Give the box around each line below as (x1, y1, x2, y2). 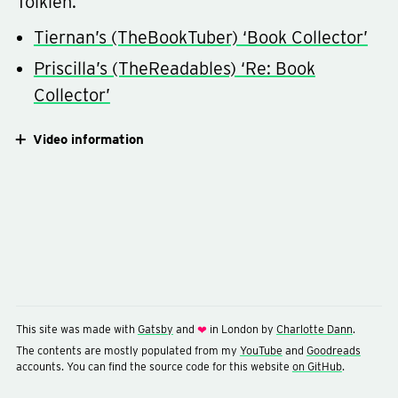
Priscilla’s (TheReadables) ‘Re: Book (33, 57, 315, 79)
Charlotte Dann (275, 322, 353, 336)
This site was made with (15, 322, 138, 336)
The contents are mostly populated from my (15, 343, 240, 357)
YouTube (239, 343, 283, 357)
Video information (32, 131, 144, 147)
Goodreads (306, 343, 361, 357)
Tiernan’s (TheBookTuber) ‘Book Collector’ (33, 26, 368, 48)
